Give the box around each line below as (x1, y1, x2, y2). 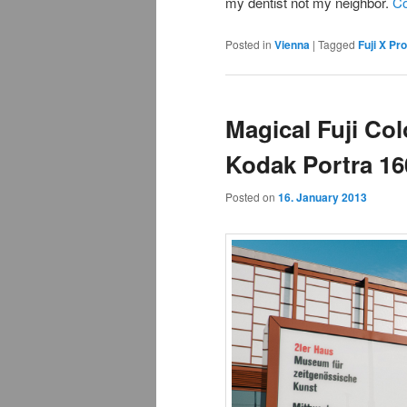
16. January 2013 (278, 189, 367, 206)
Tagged (318, 35, 355, 52)
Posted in (225, 35, 272, 52)
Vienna (274, 35, 310, 53)
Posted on (225, 189, 278, 205)
